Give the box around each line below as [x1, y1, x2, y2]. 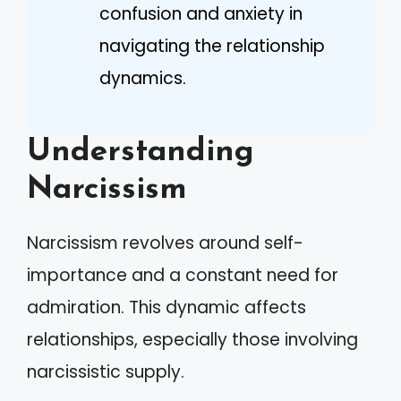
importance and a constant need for [27, 263, 338, 287]
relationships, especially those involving [27, 328, 358, 352]
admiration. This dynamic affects [27, 295, 306, 320]
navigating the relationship [99, 33, 325, 58]
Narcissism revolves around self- [27, 231, 303, 255]
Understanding [27, 137, 254, 168]
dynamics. [99, 65, 186, 90]
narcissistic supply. [27, 360, 184, 384]
